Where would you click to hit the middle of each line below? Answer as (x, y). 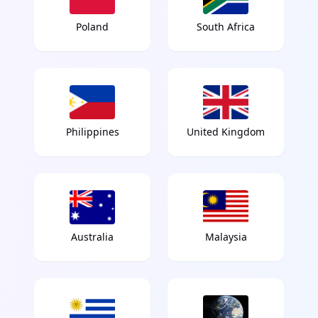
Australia (92, 237)
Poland (92, 27)
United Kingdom (226, 132)
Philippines (92, 132)
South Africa (226, 27)
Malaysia (226, 237)
